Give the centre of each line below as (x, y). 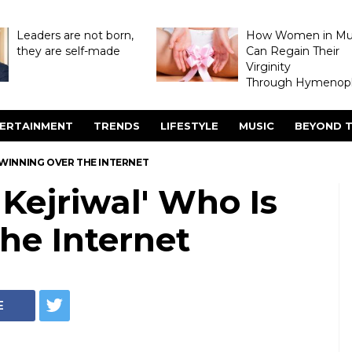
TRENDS (117, 126)
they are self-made (68, 51)
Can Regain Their (292, 51)
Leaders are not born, (75, 35)
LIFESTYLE (189, 126)
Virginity (268, 67)
